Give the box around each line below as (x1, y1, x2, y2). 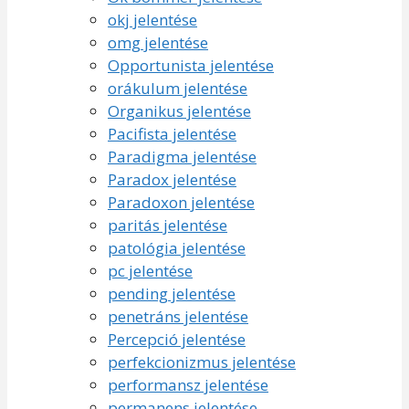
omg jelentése (108, 31, 208, 53)
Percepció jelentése (108, 328, 246, 350)
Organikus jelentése (108, 100, 251, 121)
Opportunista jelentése (108, 54, 274, 76)
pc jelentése (108, 259, 193, 281)
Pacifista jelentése (108, 122, 236, 144)
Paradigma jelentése (108, 145, 257, 167)
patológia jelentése (108, 236, 246, 258)
